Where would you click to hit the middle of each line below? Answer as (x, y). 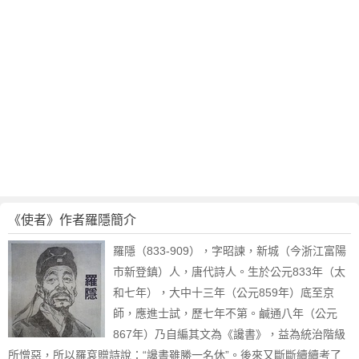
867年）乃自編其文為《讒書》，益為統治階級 (229, 334)
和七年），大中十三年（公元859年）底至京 (224, 292)
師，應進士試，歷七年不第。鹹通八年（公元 (225, 313)
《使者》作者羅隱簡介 (72, 220)
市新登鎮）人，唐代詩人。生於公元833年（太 (229, 272)
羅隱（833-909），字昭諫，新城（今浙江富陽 (230, 251)
